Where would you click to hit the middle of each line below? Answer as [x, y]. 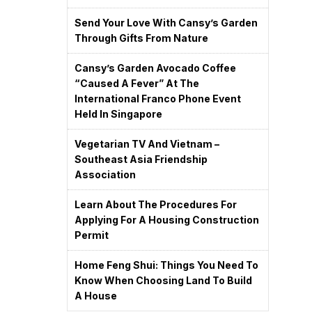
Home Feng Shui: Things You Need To [166, 265]
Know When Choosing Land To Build [163, 280]
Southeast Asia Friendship [141, 159]
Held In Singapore [118, 114]
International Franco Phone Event [158, 99]
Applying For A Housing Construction [167, 220]
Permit [92, 235]
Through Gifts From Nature [141, 38]
